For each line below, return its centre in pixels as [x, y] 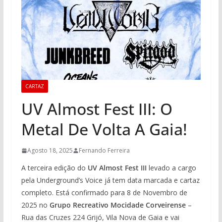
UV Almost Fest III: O [97, 109]
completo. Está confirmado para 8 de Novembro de [104, 193]
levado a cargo [171, 168]
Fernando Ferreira [104, 151]
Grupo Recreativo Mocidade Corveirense [117, 205]
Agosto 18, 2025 [50, 151]
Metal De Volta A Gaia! [104, 129]
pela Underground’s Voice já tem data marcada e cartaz [110, 180]
